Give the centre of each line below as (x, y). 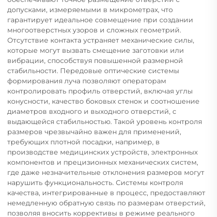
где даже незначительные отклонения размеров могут (106, 172)
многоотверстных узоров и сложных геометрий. (94, 30)
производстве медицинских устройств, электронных (102, 152)
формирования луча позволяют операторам (87, 81)
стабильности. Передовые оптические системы (93, 70)
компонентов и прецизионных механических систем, (103, 162)
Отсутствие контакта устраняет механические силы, (101, 40)
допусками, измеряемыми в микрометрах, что (90, 9)
